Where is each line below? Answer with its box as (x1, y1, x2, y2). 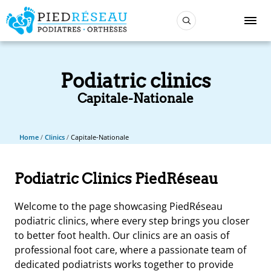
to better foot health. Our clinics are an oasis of (15, 228, 229, 242)
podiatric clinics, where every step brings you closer (15, 214, 250, 227)
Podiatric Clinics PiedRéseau (15, 169, 218, 188)
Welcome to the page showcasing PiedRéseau (15, 199, 223, 213)
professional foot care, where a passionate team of (15, 243, 246, 256)
